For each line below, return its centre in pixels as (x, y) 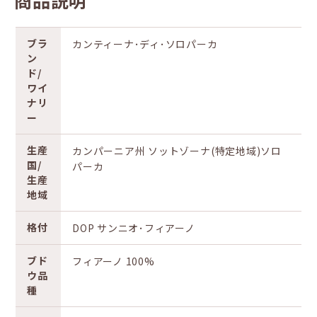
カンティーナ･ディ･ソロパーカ (145, 44)
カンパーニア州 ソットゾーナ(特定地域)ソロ (177, 151)
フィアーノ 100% (114, 261)
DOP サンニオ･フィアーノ (134, 228)
